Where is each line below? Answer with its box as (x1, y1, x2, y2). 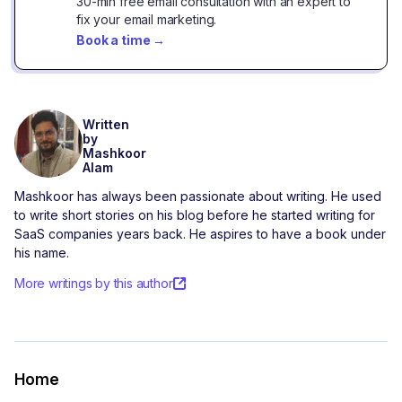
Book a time (76, 32, 151, 48)
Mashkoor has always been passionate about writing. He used (14, 188, 381, 205)
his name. (14, 245, 69, 261)
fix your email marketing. (76, 12, 217, 28)
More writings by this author (14, 275, 173, 292)
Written (83, 118, 129, 133)
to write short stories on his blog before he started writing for (14, 207, 375, 223)
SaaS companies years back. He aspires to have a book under (14, 226, 386, 242)
